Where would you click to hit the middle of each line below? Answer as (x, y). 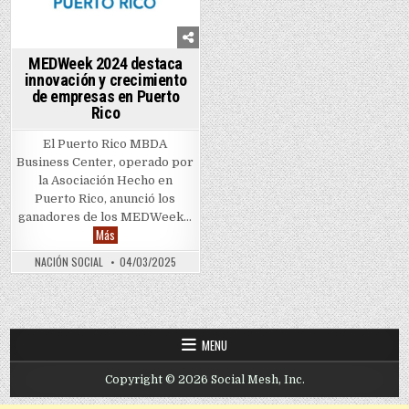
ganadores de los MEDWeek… (105, 216)
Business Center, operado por (105, 162)
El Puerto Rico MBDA (105, 143)
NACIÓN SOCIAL (68, 261)
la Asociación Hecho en (105, 180)
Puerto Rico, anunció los (105, 198)
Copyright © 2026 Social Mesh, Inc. (204, 379)
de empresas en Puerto (105, 96)
